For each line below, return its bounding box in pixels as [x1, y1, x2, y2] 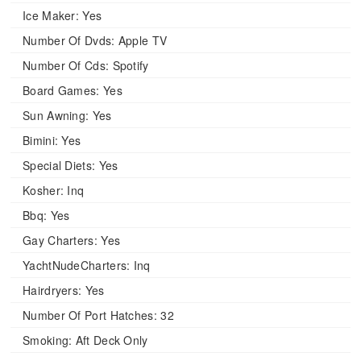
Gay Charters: [23, 232, 98, 249]
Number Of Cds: [23, 57, 110, 74]
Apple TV [114, 32, 168, 49]
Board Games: [23, 82, 100, 99]
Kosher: [23, 182, 64, 199]
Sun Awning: [23, 107, 89, 124]
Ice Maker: [23, 7, 79, 24]
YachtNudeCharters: [23, 257, 131, 274]
